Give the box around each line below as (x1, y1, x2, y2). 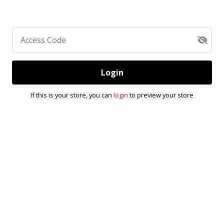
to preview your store (129, 90, 193, 99)
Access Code (20, 34, 66, 45)
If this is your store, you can (30, 90, 113, 99)
